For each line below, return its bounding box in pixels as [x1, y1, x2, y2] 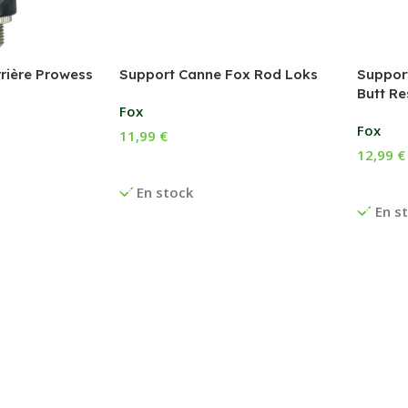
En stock [137, 182, 194, 201]
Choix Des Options [129, 156, 233, 173]
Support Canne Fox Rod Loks [118, 65, 318, 83]
